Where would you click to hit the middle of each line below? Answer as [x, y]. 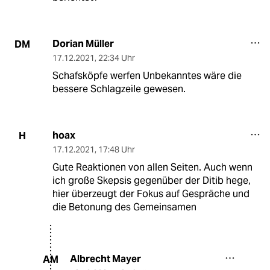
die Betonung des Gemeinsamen [124, 207]
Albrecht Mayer [105, 259]
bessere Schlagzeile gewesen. [119, 89]
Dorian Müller [83, 44]
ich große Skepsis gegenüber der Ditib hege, [151, 181]
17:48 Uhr [116, 150]
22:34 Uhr [116, 58]
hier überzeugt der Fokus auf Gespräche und [151, 194]
